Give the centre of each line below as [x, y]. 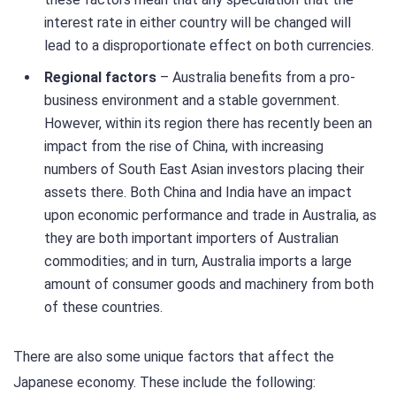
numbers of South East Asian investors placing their [204, 169]
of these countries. [103, 307]
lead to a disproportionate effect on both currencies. [209, 45]
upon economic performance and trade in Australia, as [210, 215]
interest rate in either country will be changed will [198, 22]
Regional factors [100, 77]
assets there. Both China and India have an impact [198, 192]
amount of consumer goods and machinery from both [209, 284]
